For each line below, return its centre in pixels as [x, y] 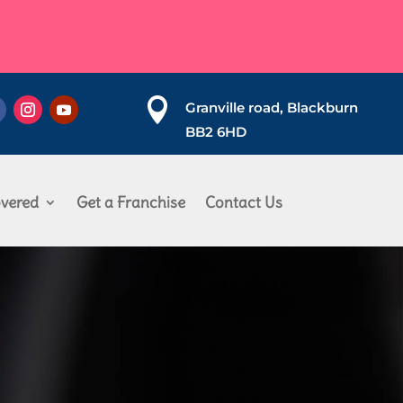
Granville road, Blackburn [272, 107]
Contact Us [243, 202]
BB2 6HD [216, 132]
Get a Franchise [130, 202]
